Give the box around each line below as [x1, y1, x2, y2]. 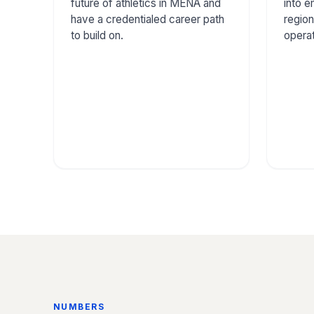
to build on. [71, 28, 123, 42]
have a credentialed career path [71, 12, 224, 26]
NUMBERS [53, 301, 105, 313]
